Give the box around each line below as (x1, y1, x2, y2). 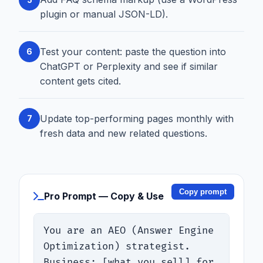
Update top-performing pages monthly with (40, 112, 234, 124)
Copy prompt (179, 187, 227, 196)
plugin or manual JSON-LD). (40, 8, 168, 21)
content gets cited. (40, 75, 121, 87)
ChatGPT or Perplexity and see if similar (40, 60, 218, 72)
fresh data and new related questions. (40, 127, 207, 139)
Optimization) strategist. (43, 240, 190, 252)
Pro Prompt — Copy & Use (44, 190, 164, 202)
